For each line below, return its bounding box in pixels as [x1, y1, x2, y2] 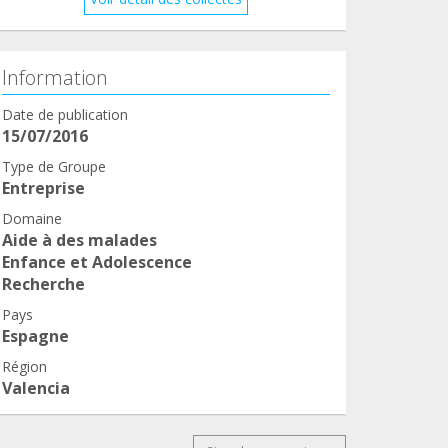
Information [2, 63, 108, 91]
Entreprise [2, 176, 85, 199]
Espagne [2, 324, 69, 347]
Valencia [2, 376, 70, 399]
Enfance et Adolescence [2, 250, 192, 273]
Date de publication [2, 104, 128, 124]
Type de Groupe [2, 156, 106, 176]
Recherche [2, 272, 85, 295]
